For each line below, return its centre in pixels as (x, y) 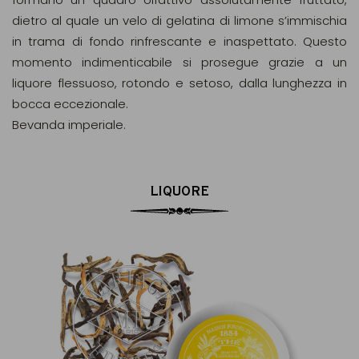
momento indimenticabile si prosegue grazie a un (179, 62)
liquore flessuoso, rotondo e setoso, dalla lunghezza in (179, 83)
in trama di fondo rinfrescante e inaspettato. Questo (179, 41)
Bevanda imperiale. (69, 125)
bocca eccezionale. (70, 104)
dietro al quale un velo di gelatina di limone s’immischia (179, 20)
